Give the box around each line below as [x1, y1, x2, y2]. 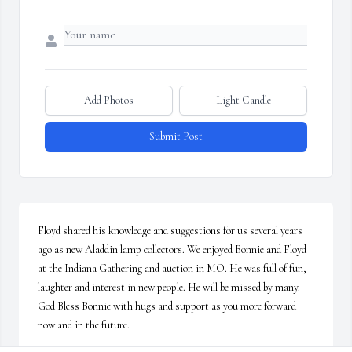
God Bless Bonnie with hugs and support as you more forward [38, 299, 296, 313]
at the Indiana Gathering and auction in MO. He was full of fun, [38, 262, 306, 276]
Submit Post [149, 130, 203, 144]
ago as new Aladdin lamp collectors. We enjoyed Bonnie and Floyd [38, 243, 306, 257]
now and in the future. [38, 318, 130, 332]
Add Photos [84, 93, 134, 108]
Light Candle [215, 93, 271, 108]
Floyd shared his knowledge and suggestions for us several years [38, 224, 302, 238]
